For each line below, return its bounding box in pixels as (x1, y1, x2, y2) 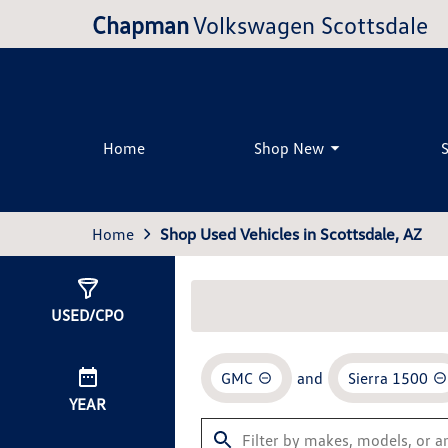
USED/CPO (51, 305, 124, 325)
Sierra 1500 (348, 368, 428, 388)
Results (213, 294, 268, 314)
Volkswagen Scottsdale (193, 9, 428, 39)
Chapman (92, 9, 189, 39)
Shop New (254, 137, 325, 158)
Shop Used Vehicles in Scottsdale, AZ (160, 224, 422, 244)
